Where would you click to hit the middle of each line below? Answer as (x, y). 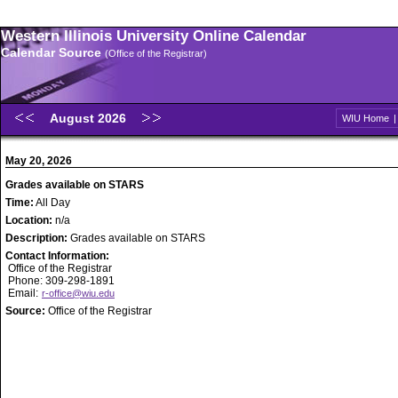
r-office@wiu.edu (78, 293)
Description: (38, 238)
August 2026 (90, 118)
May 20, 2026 (39, 161)
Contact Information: (57, 256)
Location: (30, 220)
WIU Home (366, 118)
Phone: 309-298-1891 (60, 281)
